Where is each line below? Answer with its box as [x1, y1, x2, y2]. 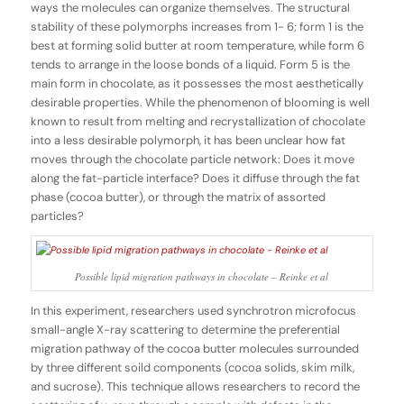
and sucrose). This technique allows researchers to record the [30, 379, 360, 395]
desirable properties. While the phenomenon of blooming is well [30, 95, 370, 111]
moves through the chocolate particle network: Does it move [30, 151, 354, 168]
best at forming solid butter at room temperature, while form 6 [30, 38, 364, 54]
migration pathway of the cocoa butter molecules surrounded [30, 341, 359, 357]
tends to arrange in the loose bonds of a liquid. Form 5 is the [30, 57, 350, 73]
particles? [30, 208, 84, 225]
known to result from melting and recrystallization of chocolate [30, 114, 365, 130]
